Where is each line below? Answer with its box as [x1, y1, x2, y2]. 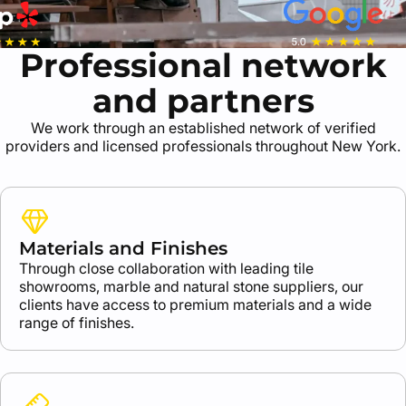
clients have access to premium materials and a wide [19, 295, 372, 314]
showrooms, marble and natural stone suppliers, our [19, 277, 363, 295]
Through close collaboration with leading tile [19, 259, 314, 277]
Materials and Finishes [19, 237, 227, 259]
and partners [92, 81, 314, 121]
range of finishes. [19, 314, 134, 332]
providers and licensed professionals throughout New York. [5, 137, 401, 155]
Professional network [19, 45, 387, 85]
